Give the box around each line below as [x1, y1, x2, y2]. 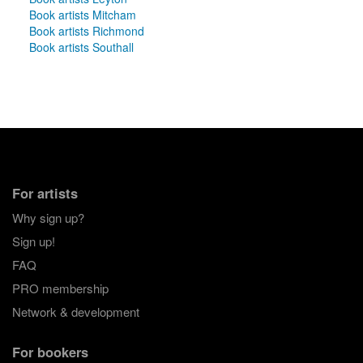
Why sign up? [11, 209, 84, 227]
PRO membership [11, 280, 109, 297]
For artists [11, 183, 78, 203]
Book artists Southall [28, 38, 134, 55]
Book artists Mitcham [28, 6, 136, 23]
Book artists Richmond [28, 22, 144, 39]
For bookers [11, 341, 88, 361]
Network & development [11, 303, 139, 321]
